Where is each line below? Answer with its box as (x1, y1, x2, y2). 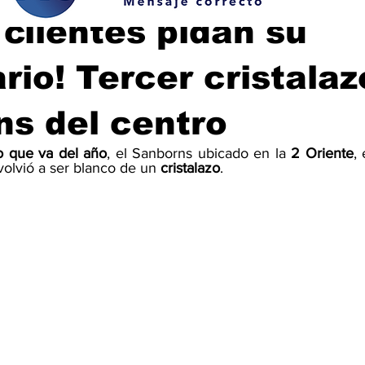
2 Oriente (291, 145, 354, 161)
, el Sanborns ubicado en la (107, 145, 291, 161)
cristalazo (161, 160, 220, 176)
